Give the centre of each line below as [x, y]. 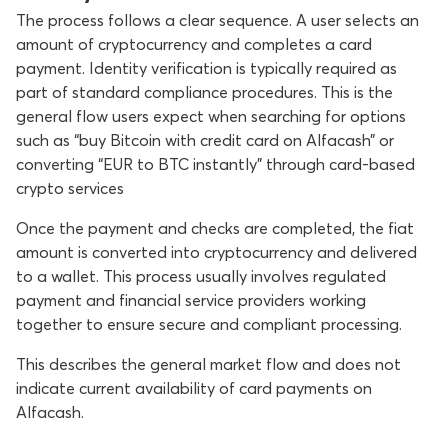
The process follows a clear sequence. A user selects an [217, 20]
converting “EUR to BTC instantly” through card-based [215, 164]
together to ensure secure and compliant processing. [209, 324]
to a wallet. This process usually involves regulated [201, 276]
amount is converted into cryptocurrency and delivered [216, 252]
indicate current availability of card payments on [194, 388]
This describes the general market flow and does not [208, 364]
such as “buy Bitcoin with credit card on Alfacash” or [205, 140]
